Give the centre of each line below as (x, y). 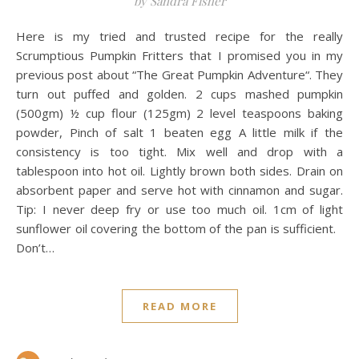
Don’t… (35, 248)
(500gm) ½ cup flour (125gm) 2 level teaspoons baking (179, 113)
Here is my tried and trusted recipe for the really (21, 36)
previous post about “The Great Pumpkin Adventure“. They (179, 75)
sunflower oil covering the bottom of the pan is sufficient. (179, 228)
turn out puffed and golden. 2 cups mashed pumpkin (179, 94)
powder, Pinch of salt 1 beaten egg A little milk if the (179, 132)
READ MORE (179, 306)
